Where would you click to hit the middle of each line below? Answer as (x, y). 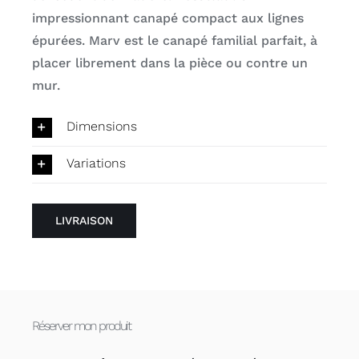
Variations (96, 163)
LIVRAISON (84, 220)
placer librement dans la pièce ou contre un (169, 63)
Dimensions (101, 127)
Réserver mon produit (81, 326)
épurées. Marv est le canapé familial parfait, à (174, 40)
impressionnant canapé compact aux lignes (167, 18)
